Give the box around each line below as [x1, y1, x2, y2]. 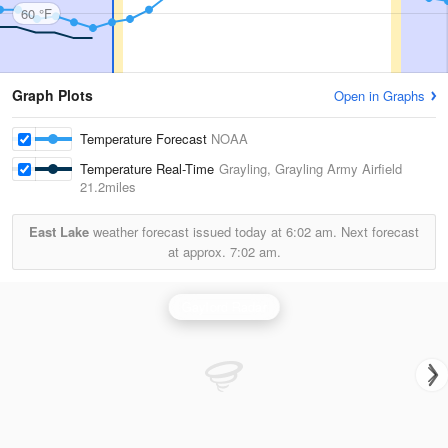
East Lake [29, 222, 89, 241]
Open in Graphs [334, 86, 425, 105]
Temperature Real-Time [80, 159, 219, 178]
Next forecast [337, 222, 419, 241]
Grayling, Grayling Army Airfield [219, 159, 402, 178]
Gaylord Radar [181, 297, 267, 316]
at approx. [167, 242, 230, 261]
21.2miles [80, 177, 136, 196]
